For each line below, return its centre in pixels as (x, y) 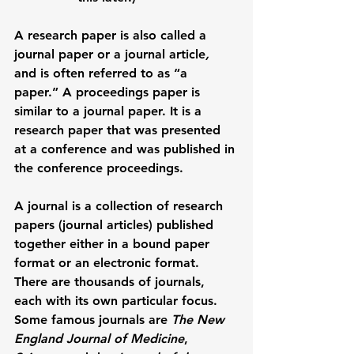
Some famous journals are (93, 319)
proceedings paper (132, 92)
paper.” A (45, 92)
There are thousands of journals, (111, 281)
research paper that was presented (119, 130)
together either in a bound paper (114, 243)
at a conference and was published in (126, 149)
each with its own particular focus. (118, 300)
